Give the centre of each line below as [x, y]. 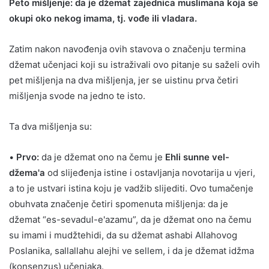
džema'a [27, 172]
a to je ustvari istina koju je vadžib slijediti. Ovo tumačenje [131, 188]
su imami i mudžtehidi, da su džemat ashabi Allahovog [123, 235]
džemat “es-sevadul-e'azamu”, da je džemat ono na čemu [130, 219]
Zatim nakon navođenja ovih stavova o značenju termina [127, 49]
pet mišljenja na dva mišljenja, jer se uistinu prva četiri [124, 80]
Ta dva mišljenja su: [50, 126]
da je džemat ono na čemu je [102, 157]
